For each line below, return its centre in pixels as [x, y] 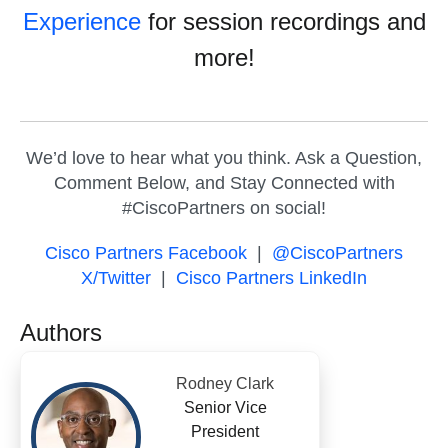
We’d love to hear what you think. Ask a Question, [224, 157]
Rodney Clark [225, 383]
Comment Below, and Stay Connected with [224, 182]
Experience [81, 21]
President [225, 431]
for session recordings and [283, 21]
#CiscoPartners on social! [224, 207]
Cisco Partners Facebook [146, 253]
